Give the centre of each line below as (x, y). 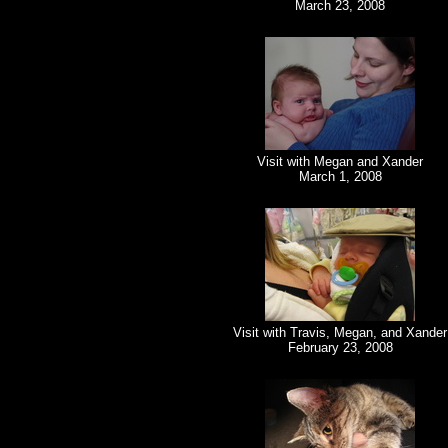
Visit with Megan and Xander (340, 162)
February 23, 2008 (340, 348)
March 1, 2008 (340, 177)
